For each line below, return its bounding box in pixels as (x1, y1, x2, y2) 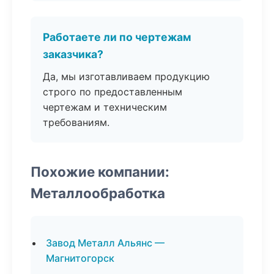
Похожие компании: (31, 163, 169, 180)
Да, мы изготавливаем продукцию (43, 70, 210, 83)
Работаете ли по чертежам (43, 31, 191, 43)
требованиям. (43, 116, 109, 128)
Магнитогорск (46, 252, 114, 264)
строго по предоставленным (43, 86, 182, 98)
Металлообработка (31, 185, 165, 201)
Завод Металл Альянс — (46, 237, 165, 249)
